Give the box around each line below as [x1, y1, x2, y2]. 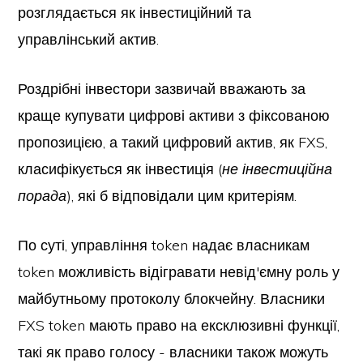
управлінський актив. [18, 30, 160, 49]
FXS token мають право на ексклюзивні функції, [18, 316, 340, 335]
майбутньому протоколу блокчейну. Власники [18, 289, 326, 308]
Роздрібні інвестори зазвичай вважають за [18, 79, 306, 98]
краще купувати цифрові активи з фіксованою [18, 106, 331, 125]
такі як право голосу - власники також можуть [18, 343, 329, 361]
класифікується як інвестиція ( [18, 160, 223, 178]
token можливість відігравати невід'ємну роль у [18, 263, 340, 281]
